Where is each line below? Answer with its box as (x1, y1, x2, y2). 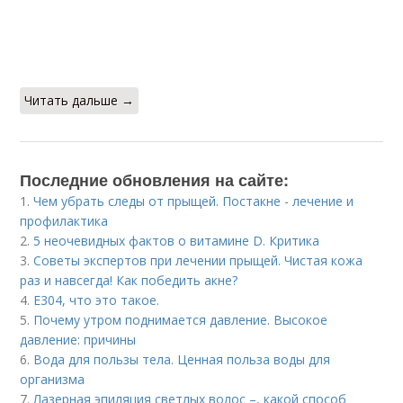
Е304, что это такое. (33, 291, 160, 309)
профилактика (20, 212, 109, 229)
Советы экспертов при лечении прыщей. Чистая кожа (33, 252, 363, 269)
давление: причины (20, 331, 137, 348)
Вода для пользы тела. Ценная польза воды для (33, 351, 331, 368)
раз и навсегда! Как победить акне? (20, 272, 238, 289)
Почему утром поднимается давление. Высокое (33, 311, 328, 328)
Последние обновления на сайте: (20, 168, 290, 192)
